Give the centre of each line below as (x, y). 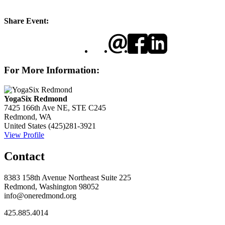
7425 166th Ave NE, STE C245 (55, 107)
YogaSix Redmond (36, 98)
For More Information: (52, 70)
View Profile (24, 135)
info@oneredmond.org (40, 195)
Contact (24, 156)
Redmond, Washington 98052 (51, 186)
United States (25, 126)
